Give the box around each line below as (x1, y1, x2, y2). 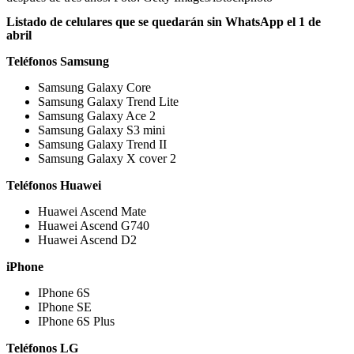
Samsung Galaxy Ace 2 (38, 108, 156, 122)
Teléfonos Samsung (6, 54, 109, 68)
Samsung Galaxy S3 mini (38, 122, 165, 137)
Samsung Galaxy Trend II (38, 137, 167, 151)
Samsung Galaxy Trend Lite (38, 94, 179, 108)
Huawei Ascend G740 (38, 218, 149, 232)
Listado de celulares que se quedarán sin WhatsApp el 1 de (6, 14, 321, 28)
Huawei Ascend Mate (38, 204, 146, 218)
